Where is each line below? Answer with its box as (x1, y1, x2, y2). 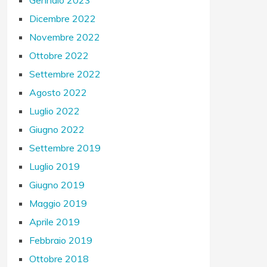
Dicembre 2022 (29, 13, 97, 24)
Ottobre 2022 (29, 49, 89, 61)
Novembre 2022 (29, 31, 101, 43)
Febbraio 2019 (29, 234, 93, 246)
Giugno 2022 (29, 123, 85, 135)
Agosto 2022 (29, 86, 88, 98)
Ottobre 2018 (29, 253, 89, 265)
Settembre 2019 (29, 142, 101, 154)
